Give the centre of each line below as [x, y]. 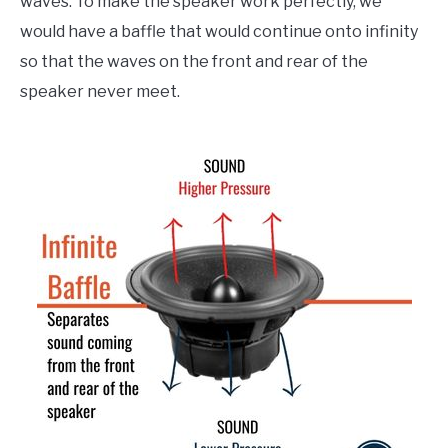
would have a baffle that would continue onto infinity [219, 32]
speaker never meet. [101, 92]
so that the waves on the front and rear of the [194, 62]
